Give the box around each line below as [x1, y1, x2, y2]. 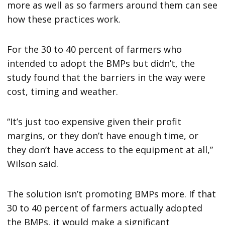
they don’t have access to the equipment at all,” [7, 143, 213, 156]
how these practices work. [7, 13, 121, 25]
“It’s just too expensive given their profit [7, 115, 182, 128]
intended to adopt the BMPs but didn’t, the [7, 57, 195, 69]
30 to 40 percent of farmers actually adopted [7, 201, 203, 214]
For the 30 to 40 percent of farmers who [7, 43, 182, 55]
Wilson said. [7, 157, 59, 170]
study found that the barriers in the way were [7, 71, 206, 83]
